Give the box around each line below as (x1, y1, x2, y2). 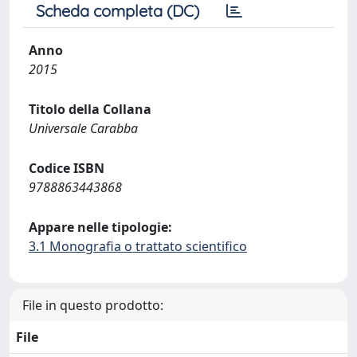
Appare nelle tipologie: (29, 218, 172, 236)
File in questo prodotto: (22, 296, 163, 314)
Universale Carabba (29, 119, 138, 137)
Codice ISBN (29, 159, 104, 177)
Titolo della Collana (29, 100, 151, 118)
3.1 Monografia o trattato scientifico (29, 237, 247, 255)
